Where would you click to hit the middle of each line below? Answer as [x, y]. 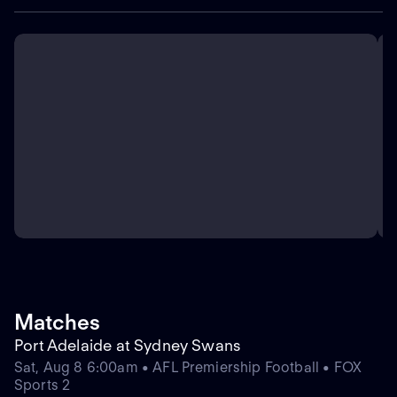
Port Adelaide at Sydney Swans [128, 346]
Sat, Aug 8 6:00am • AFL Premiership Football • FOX [188, 368]
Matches [57, 323]
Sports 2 [43, 385]
